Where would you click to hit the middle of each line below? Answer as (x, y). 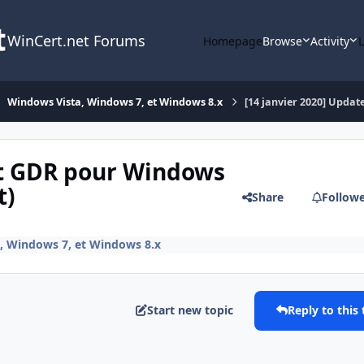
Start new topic (191, 310)
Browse (282, 41)
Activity (330, 41)
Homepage (232, 41)
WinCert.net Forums (76, 41)
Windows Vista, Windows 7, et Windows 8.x (115, 102)
